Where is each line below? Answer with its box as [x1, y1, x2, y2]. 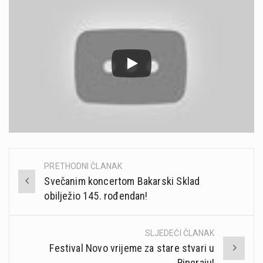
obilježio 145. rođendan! [44, 189, 148, 202]
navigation [9, 184, 86, 203]
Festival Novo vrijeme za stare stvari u [49, 241, 215, 254]
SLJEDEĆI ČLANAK [144, 228, 215, 238]
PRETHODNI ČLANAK [44, 161, 122, 171]
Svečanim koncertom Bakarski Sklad [44, 174, 200, 187]
